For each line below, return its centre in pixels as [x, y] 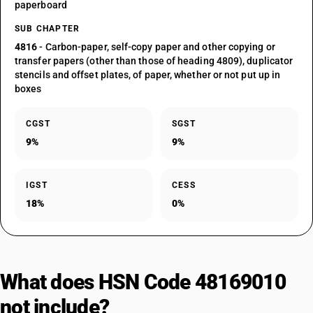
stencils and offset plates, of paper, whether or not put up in [148, 75]
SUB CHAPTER [48, 29]
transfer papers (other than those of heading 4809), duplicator [154, 61]
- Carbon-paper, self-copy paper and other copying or [156, 47]
